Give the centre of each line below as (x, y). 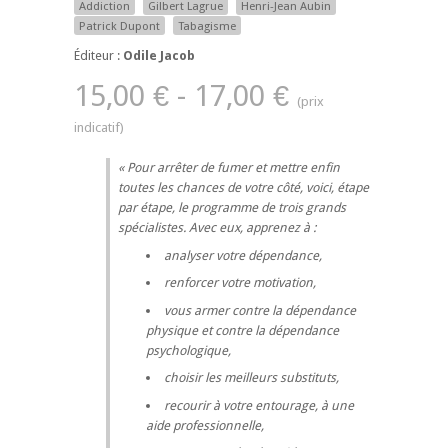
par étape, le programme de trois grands (232, 208)
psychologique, (188, 350)
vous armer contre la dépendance (259, 310)
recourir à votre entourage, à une (258, 405)
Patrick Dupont (119, 26)
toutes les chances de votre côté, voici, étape (243, 188)
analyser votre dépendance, (242, 255)
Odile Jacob (159, 56)
